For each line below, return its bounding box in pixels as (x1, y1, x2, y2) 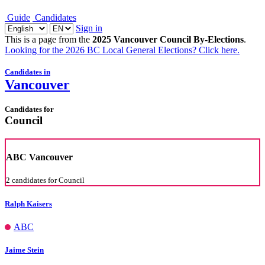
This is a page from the (5, 34, 92, 45)
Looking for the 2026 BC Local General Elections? (5, 45, 199, 56)
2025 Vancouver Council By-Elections (92, 34, 244, 45)
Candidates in (5, 67, 50, 77)
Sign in (76, 23, 102, 34)
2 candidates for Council (6, 175, 85, 185)
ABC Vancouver (6, 152, 73, 163)
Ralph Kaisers (5, 199, 52, 208)
